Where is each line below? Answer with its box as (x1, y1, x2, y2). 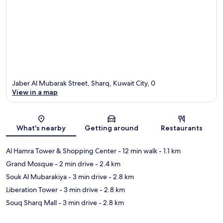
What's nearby (16, 123, 66, 133)
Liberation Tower (6, 185, 58, 195)
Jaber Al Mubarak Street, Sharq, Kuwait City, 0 (12, 79, 155, 88)
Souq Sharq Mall (6, 198, 57, 208)
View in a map (12, 88, 58, 97)
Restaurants (161, 123, 203, 133)
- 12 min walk (116, 146, 157, 156)
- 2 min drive (53, 159, 94, 169)
